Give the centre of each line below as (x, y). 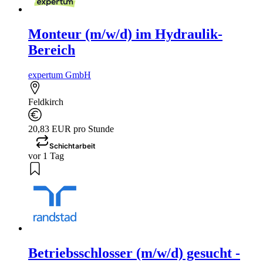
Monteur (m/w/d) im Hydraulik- (125, 34)
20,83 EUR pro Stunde (71, 129)
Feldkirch (46, 102)
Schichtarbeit (73, 146)
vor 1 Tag (46, 156)
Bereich (52, 50)
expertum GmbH (60, 75)
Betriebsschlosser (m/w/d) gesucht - (134, 253)
